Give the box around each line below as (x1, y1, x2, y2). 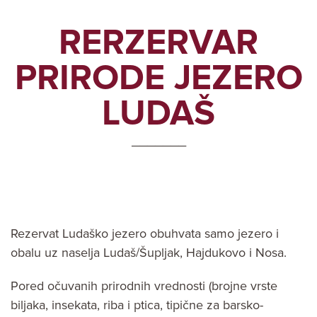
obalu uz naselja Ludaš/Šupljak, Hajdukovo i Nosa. (11, 245, 287, 261)
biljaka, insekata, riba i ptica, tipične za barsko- (11, 297, 263, 313)
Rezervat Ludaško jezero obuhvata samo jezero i (11, 226, 279, 242)
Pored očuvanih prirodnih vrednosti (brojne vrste (11, 278, 277, 294)
